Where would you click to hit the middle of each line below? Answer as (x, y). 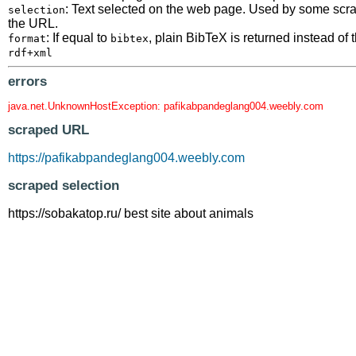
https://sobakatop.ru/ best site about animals (131, 213)
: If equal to (78, 38)
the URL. (33, 24)
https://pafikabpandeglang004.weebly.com (126, 157)
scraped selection (64, 185)
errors (27, 82)
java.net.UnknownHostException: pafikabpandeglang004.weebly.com (166, 106)
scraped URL (48, 130)
